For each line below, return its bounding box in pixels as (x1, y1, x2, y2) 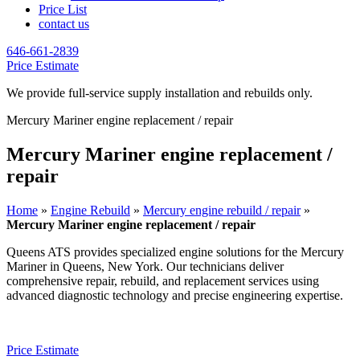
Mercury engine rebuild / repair (143, 202, 301, 217)
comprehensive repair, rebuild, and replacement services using (6, 273, 319, 288)
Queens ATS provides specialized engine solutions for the (6, 244, 301, 259)
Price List (39, 2, 87, 16)
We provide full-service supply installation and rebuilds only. (6, 86, 313, 100)
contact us (39, 17, 89, 31)
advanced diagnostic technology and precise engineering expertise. (6, 288, 343, 302)
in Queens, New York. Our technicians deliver (47, 259, 284, 273)
